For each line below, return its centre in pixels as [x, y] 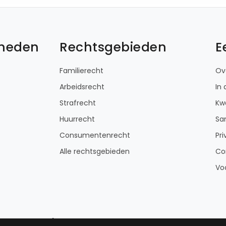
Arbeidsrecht [82, 87]
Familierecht [81, 70]
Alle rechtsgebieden [95, 151]
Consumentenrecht [95, 135]
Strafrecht [78, 103]
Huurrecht [77, 119]
